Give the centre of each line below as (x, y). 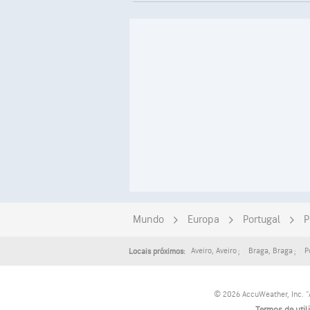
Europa (203, 220)
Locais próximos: (157, 251)
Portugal (262, 220)
